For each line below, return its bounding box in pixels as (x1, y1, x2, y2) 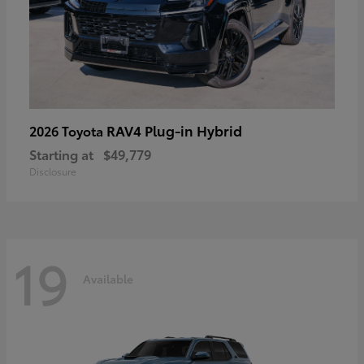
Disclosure (29, 164, 76, 179)
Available (83, 270, 133, 287)
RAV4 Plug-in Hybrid (106, 120, 242, 141)
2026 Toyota (29, 121, 106, 141)
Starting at (29, 145, 93, 164)
